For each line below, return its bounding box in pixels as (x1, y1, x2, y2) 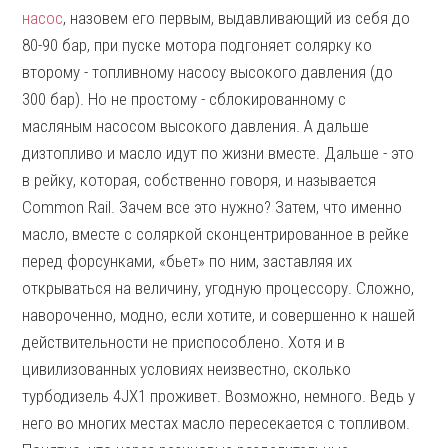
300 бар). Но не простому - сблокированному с (22, 89, 347, 109)
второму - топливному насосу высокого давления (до (22, 62, 394, 82)
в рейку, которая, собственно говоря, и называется (22, 170, 377, 190)
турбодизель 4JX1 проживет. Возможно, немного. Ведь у (22, 386, 416, 406)
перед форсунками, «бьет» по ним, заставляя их (22, 251, 353, 271)
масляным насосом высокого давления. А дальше (22, 116, 370, 136)
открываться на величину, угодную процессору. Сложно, (22, 278, 415, 298)
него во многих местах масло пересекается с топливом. (22, 413, 411, 433)
